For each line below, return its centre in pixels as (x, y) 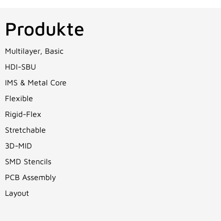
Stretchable (25, 129)
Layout (17, 193)
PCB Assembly (31, 177)
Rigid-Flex (23, 114)
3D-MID (18, 145)
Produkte (45, 29)
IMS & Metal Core (36, 82)
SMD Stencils (28, 161)
